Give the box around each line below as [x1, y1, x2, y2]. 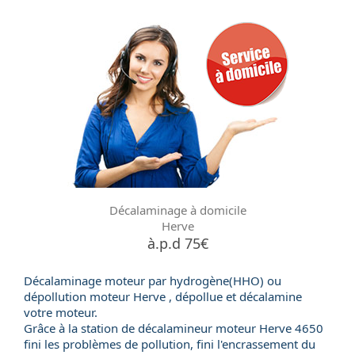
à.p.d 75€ [147, 234, 208, 253]
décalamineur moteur [138, 320, 256, 336]
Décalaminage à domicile [109, 202, 246, 218]
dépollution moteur [24, 288, 130, 304]
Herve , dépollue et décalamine [130, 288, 302, 304]
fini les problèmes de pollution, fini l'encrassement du [24, 336, 315, 352]
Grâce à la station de [24, 320, 138, 336]
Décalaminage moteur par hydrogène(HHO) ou [24, 273, 281, 288]
